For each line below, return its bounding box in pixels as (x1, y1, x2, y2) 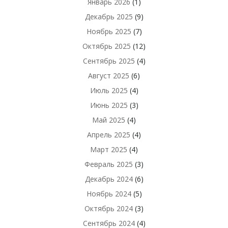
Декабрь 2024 (84, 174, 133, 184)
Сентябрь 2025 (82, 56, 135, 66)
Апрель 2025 (87, 130, 130, 139)
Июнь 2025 (90, 100, 128, 110)
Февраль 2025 (84, 159, 133, 169)
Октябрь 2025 (82, 41, 131, 51)
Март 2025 (90, 145, 127, 154)
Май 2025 (92, 115, 125, 125)
